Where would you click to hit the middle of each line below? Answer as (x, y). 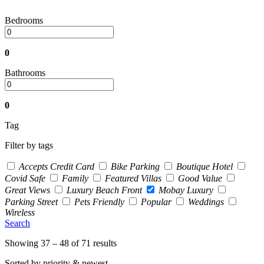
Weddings (206, 202)
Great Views (27, 190)
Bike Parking (135, 166)
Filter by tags (29, 145)
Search (17, 223)
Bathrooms (25, 72)
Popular (156, 202)
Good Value (200, 178)
